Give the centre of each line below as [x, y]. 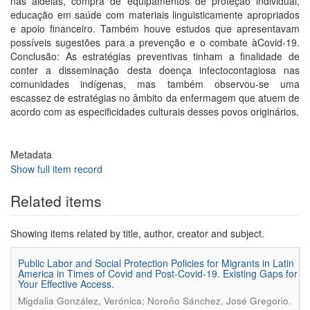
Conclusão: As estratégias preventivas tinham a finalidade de [155, 56]
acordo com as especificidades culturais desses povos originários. [155, 111]
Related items [56, 201]
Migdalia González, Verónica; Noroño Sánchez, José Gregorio [153, 301]
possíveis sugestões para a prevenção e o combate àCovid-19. [155, 42]
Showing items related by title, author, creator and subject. [137, 233]
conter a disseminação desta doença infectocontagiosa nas [155, 70]
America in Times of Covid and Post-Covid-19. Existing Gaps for [158, 273]
